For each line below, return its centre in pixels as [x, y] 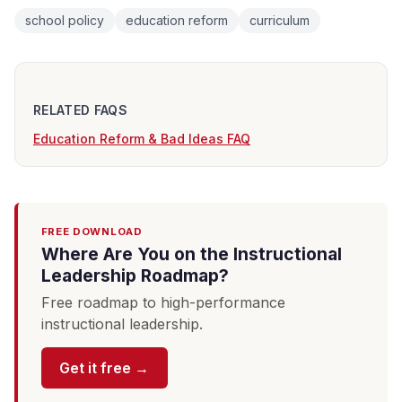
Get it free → [105, 368]
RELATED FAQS [81, 109]
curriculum [280, 21]
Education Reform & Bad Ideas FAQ [142, 138]
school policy [65, 21]
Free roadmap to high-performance [163, 302]
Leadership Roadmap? [135, 275]
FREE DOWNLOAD [92, 231]
